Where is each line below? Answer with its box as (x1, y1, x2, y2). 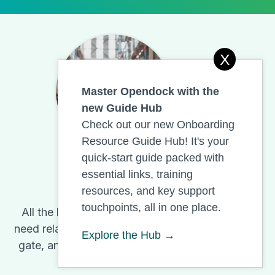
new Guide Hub (82, 102, 162, 114)
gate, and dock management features (18, 239, 209, 252)
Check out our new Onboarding (82, 118, 234, 131)
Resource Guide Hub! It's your (82, 135, 229, 147)
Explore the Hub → (82, 229, 175, 241)
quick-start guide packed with (82, 152, 224, 164)
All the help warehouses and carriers (21, 206, 206, 219)
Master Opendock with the (82, 85, 219, 98)
